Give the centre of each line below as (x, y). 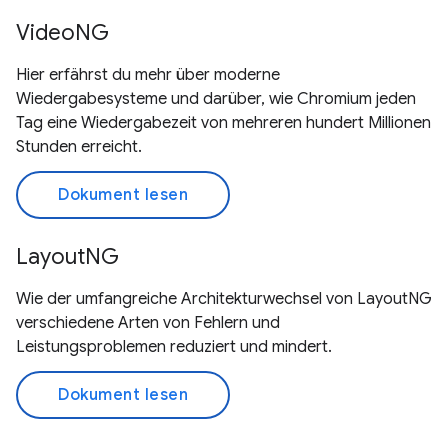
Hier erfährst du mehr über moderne (148, 75)
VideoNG (62, 32)
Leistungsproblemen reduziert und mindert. (174, 347)
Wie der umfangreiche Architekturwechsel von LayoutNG (224, 299)
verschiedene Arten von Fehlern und (148, 323)
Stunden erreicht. (79, 147)
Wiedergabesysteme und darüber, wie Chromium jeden (216, 99)
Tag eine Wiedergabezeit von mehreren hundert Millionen (223, 123)
